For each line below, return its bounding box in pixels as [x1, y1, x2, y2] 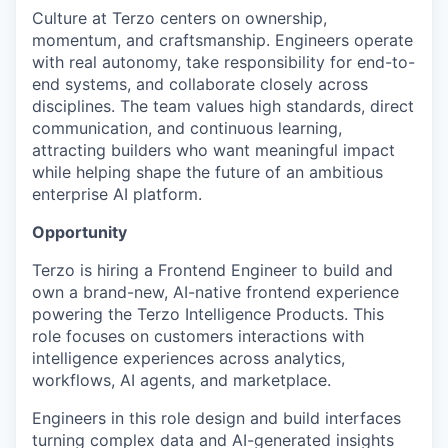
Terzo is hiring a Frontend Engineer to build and [32, 260, 393, 280]
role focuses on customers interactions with [32, 326, 364, 346]
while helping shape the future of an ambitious [32, 162, 383, 182]
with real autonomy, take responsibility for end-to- [32, 52, 415, 72]
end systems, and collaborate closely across [32, 74, 368, 94]
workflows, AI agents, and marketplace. [32, 370, 331, 390]
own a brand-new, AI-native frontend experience [32, 282, 399, 302]
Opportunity [32, 222, 127, 242]
